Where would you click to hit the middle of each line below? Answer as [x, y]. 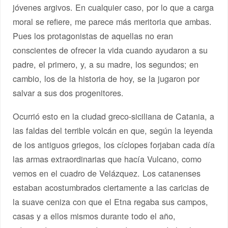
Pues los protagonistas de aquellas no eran [93, 35]
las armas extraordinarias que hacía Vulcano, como [107, 159]
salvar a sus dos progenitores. [68, 92]
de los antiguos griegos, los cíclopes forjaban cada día [114, 144]
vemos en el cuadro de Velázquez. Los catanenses [107, 173]
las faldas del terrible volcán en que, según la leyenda [113, 130]
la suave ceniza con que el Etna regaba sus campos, [111, 201]
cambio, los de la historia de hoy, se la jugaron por [106, 78]
